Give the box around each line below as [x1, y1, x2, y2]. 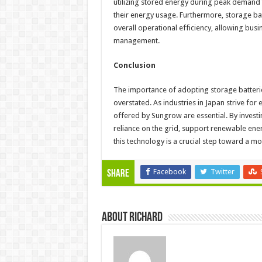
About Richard [101, 211, 163, 225]
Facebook [153, 167, 186, 177]
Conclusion [113, 61, 156, 70]
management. [113, 36, 160, 46]
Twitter [210, 167, 235, 177]
